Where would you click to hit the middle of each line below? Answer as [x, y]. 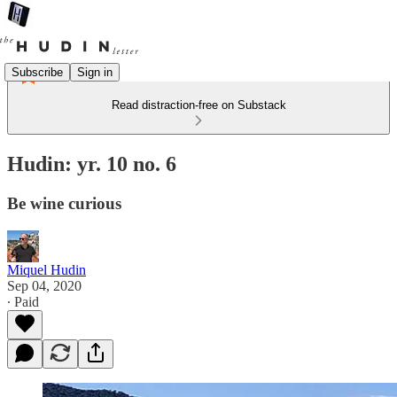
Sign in [95, 72]
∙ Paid [23, 301]
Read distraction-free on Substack [198, 105]
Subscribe [37, 72]
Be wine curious [64, 203]
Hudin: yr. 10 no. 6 [92, 163]
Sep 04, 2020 [44, 285]
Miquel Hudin [47, 269]
